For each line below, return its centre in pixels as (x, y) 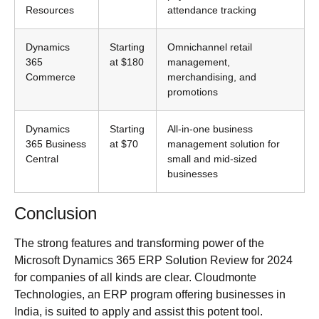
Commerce (51, 77)
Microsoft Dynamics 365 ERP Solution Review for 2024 (153, 261)
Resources (50, 10)
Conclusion (56, 214)
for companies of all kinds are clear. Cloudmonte (135, 278)
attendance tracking (212, 10)
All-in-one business (210, 129)
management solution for (224, 144)
